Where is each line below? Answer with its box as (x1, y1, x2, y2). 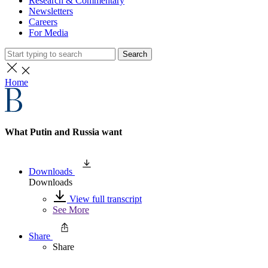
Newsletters (29, 6, 73, 16)
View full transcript (67, 193, 142, 204)
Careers (29, 17, 57, 27)
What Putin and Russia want (5, 127, 122, 138)
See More (53, 204, 89, 215)
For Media (29, 28, 68, 38)
